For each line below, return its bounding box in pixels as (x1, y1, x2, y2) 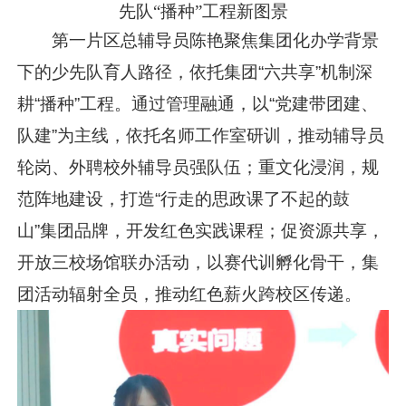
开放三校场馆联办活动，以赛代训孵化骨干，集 (17, 252, 380, 272)
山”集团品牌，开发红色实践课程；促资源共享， (17, 220, 385, 240)
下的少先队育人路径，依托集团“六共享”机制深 (17, 62, 373, 82)
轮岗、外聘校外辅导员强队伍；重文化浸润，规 (17, 157, 380, 177)
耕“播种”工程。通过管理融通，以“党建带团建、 (17, 93, 379, 113)
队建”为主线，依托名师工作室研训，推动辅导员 (17, 125, 385, 145)
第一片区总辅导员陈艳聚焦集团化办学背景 (52, 30, 380, 50)
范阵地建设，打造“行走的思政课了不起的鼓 (17, 188, 351, 208)
